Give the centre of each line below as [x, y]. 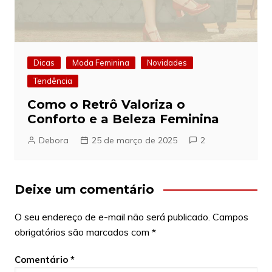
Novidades [167, 63]
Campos [230, 217]
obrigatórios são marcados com [83, 232]
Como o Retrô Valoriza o [106, 105]
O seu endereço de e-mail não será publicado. [112, 217]
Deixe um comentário [84, 190]
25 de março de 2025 [134, 141]
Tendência [53, 81]
